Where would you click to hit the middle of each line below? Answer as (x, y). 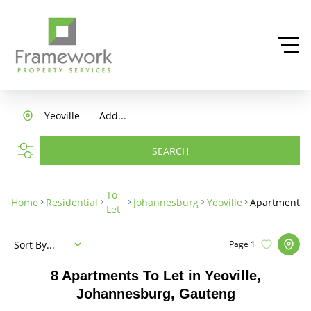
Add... (113, 116)
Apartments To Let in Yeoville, (161, 276)
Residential (72, 202)
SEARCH (170, 151)
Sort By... (34, 244)
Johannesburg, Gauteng (155, 294)
